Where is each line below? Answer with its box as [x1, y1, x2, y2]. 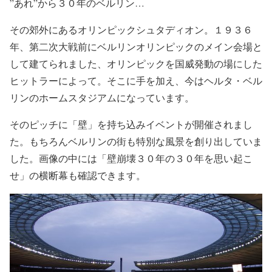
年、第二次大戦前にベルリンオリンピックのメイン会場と [10, 39, 262, 53]
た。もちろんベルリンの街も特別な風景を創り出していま [10, 134, 262, 148]
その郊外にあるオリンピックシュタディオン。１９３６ [10, 22, 253, 36]
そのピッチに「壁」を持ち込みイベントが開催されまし [10, 117, 253, 131]
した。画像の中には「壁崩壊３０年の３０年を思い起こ [10, 151, 253, 165]
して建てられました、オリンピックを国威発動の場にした [10, 56, 262, 70]
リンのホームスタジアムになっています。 [10, 90, 194, 104]
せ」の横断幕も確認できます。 [10, 168, 146, 182]
